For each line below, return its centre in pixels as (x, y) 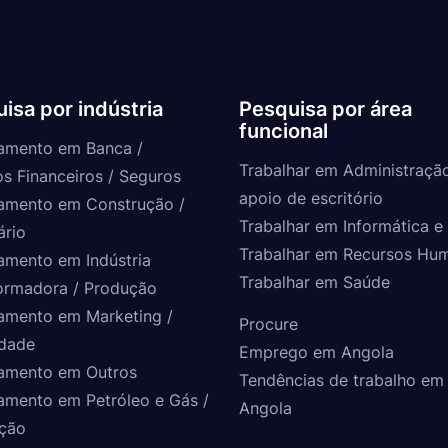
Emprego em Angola (316, 351)
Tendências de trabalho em (341, 379)
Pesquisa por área (325, 108)
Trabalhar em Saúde (314, 281)
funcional (283, 130)
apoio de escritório (311, 197)
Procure (268, 323)
